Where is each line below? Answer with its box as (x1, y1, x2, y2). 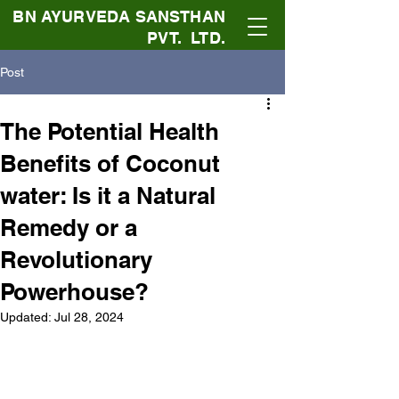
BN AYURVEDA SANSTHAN (12, 7, 225, 26)
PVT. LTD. (147, 28, 225, 47)
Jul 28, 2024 (54, 310, 124, 324)
